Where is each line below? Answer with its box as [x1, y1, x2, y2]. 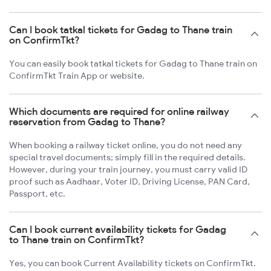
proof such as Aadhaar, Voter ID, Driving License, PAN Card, [9, 175, 250, 187]
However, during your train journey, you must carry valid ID [9, 163, 247, 175]
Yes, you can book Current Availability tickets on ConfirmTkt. [9, 257, 256, 269]
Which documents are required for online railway [9, 105, 229, 117]
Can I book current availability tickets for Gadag [9, 223, 226, 235]
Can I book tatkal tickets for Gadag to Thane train [9, 23, 232, 36]
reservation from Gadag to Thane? [9, 115, 166, 128]
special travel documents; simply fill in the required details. [9, 151, 246, 163]
